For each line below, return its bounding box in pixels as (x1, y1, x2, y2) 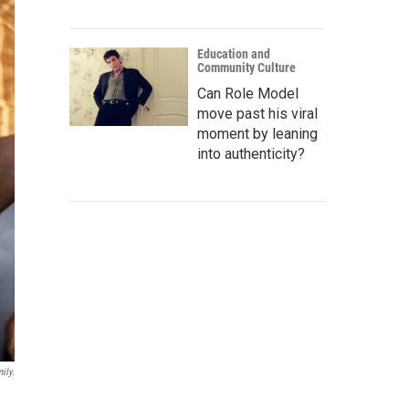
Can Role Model (197, 85, 299, 102)
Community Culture (197, 60, 296, 75)
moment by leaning (197, 125, 318, 142)
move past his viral (197, 105, 318, 122)
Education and (197, 47, 270, 61)
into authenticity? (197, 145, 305, 163)
